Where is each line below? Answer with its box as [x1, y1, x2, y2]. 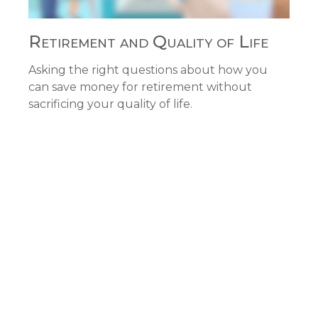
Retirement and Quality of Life [28, 31, 268, 53]
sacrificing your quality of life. [28, 97, 192, 111]
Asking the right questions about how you [28, 63, 268, 77]
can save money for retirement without [28, 80, 252, 94]
